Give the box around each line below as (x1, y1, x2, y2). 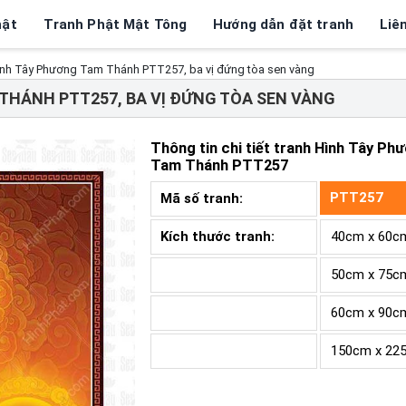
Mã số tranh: (160, 190, 246, 208)
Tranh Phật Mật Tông (43, 15, 188, 33)
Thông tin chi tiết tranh (150, 139, 314, 157)
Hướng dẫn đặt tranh (213, 15, 354, 33)
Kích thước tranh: (160, 228, 275, 246)
